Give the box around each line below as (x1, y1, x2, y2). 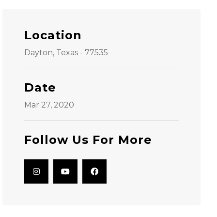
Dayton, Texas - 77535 (24, 48, 108, 57)
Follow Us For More (24, 133, 152, 147)
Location (24, 28, 82, 42)
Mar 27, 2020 (24, 100, 74, 109)
